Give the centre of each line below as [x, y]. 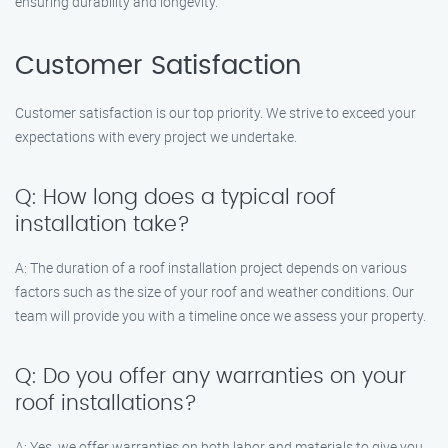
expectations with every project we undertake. [156, 136]
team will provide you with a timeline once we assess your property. [220, 315]
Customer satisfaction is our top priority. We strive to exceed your [215, 112]
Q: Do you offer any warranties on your [210, 376]
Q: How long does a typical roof [175, 197]
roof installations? [106, 403]
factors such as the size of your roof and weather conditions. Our [214, 291]
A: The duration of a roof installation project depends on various [211, 267]
